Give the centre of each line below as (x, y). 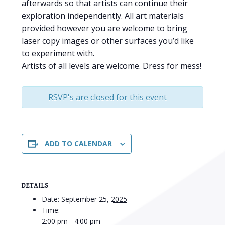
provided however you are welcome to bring (104, 28)
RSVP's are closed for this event (107, 97)
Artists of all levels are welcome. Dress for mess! (111, 66)
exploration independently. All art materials (102, 15)
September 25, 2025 (94, 199)
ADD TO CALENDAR (78, 143)
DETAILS (35, 186)
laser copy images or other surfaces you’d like (107, 40)
